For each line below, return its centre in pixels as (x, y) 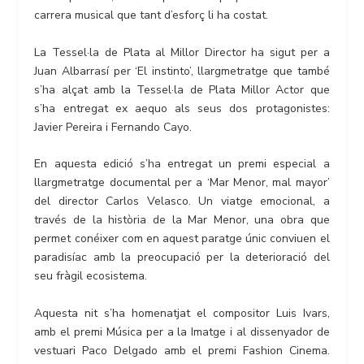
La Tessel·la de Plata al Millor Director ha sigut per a (182, 52)
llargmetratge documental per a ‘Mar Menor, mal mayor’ (182, 183)
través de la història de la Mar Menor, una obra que (182, 220)
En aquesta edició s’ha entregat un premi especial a (182, 164)
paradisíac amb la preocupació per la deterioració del (182, 258)
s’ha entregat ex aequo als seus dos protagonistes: (182, 108)
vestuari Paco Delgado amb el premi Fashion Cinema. (182, 350)
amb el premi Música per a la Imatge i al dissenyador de (182, 331)
